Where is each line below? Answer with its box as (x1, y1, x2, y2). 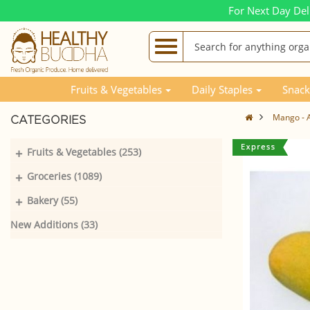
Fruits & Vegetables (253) (27, 145, 141, 158)
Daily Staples (192, 82, 253, 96)
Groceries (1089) (27, 170, 102, 183)
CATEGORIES (10, 115, 86, 126)
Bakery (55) (27, 194, 77, 207)
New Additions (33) (10, 218, 98, 231)
